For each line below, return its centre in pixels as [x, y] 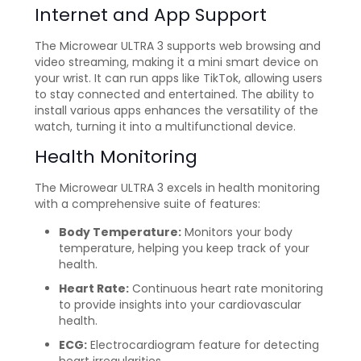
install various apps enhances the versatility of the [176, 111]
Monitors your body [237, 232]
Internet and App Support [151, 15]
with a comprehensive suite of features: [147, 204]
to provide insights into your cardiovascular [180, 305]
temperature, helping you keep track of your [184, 249]
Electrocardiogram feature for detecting [203, 345]
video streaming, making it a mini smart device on [176, 62]
